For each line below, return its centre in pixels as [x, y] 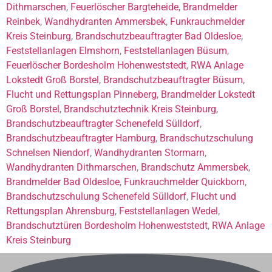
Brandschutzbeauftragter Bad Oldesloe [158, 36]
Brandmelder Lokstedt [208, 95]
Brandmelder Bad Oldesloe [63, 182]
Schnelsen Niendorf [48, 153]
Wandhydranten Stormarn [149, 153]
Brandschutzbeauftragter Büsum [173, 80]
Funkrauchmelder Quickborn [184, 182]
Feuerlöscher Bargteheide [124, 7]
